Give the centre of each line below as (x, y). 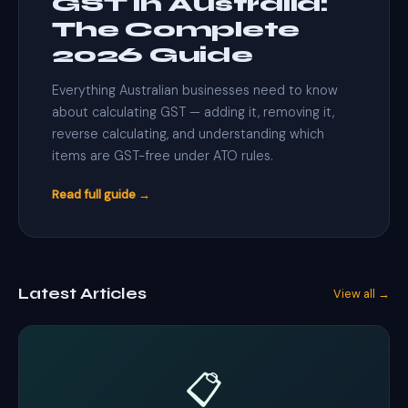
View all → (362, 294)
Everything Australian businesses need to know (195, 90)
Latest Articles (82, 294)
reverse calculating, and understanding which (188, 134)
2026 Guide (153, 55)
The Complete (176, 30)
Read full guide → (101, 194)
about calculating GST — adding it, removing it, (193, 112)
